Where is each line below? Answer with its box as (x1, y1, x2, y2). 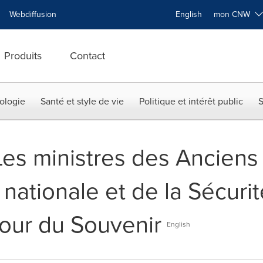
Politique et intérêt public (139, 95, 243, 108)
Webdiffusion (9, 8, 56, 21)
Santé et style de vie (41, 95, 124, 108)
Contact (70, 48, 105, 63)
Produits (4, 48, 42, 63)
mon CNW (214, 8, 255, 21)
